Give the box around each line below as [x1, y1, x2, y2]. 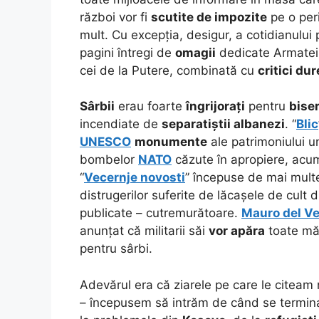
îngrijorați [186, 99, 245, 114]
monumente [135, 135, 207, 150]
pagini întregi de [80, 45, 175, 60]
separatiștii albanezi [162, 117, 285, 132]
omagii [175, 45, 216, 60]
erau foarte [115, 99, 186, 114]
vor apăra [209, 224, 265, 239]
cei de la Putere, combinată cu [80, 63, 258, 78]
